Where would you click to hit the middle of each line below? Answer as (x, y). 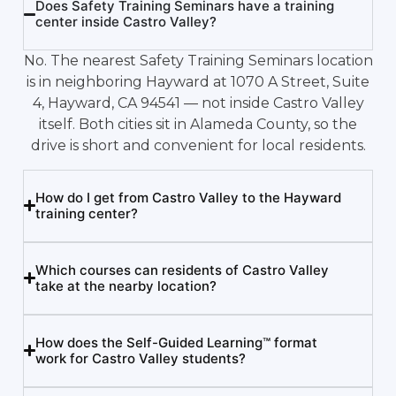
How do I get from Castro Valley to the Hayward (189, 197)
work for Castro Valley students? (141, 358)
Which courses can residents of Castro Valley (183, 270)
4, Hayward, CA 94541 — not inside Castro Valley (198, 103)
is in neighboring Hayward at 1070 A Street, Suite (198, 82)
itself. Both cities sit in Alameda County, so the (198, 125)
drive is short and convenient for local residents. (198, 146)
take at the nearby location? (126, 286)
